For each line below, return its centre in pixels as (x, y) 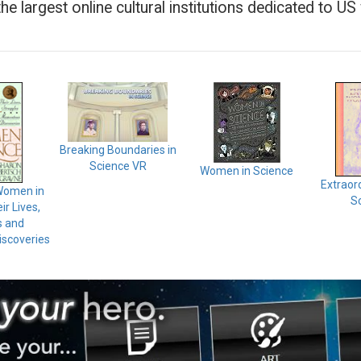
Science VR (118, 166)
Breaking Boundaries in (118, 150)
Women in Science (247, 171)
